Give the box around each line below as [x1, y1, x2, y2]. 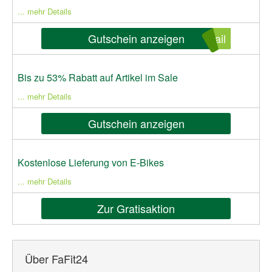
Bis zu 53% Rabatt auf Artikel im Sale [18, 70, 178, 84]
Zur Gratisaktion [97, 200, 175, 216]
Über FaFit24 [25, 251, 88, 267]
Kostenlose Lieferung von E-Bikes [18, 155, 164, 169]
